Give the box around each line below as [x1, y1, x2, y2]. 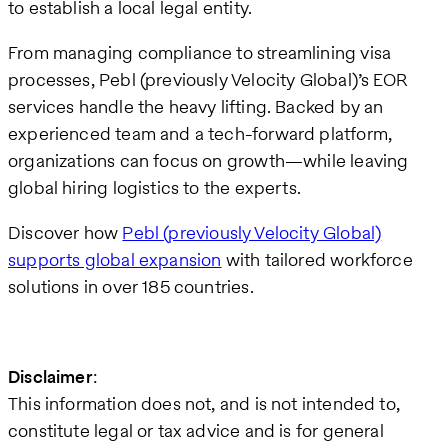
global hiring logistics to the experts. [8, 175, 302, 201]
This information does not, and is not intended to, [8, 391, 400, 417]
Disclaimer [8, 364, 93, 390]
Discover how [8, 220, 123, 246]
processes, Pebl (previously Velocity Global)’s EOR [8, 67, 407, 93]
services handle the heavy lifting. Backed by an [8, 94, 384, 120]
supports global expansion [8, 247, 222, 273]
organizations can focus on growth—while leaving [8, 148, 409, 174]
